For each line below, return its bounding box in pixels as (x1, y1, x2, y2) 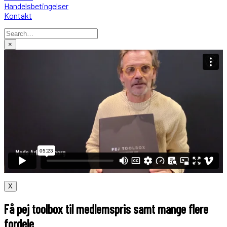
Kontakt (4, 11, 32, 21)
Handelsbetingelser (4, 1, 68, 11)
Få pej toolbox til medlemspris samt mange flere (4, 202, 208, 217)
